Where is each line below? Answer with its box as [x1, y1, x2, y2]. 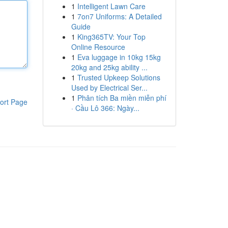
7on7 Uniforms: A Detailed [77, 11, 162, 21]
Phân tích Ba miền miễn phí [77, 93, 166, 103]
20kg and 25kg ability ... [71, 62, 148, 72]
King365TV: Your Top [77, 32, 146, 42]
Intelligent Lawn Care [77, 1, 146, 11]
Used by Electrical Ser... [71, 82, 148, 93]
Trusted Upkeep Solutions [77, 72, 160, 82]
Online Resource [71, 42, 125, 52]
